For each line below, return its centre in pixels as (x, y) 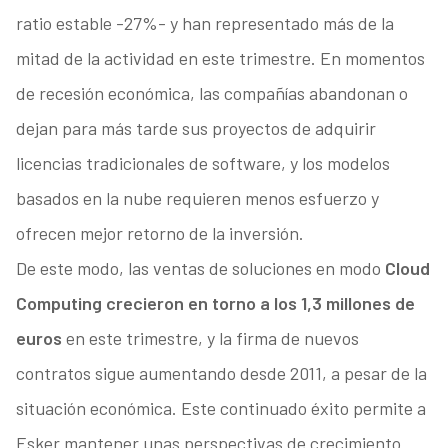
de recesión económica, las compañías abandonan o (211, 93)
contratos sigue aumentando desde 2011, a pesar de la (221, 373)
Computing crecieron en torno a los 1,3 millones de (215, 303)
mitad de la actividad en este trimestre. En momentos (220, 58)
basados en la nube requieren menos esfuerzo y (197, 198)
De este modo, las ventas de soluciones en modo (200, 268)
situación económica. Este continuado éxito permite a (220, 408)
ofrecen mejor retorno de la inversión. (159, 233)
